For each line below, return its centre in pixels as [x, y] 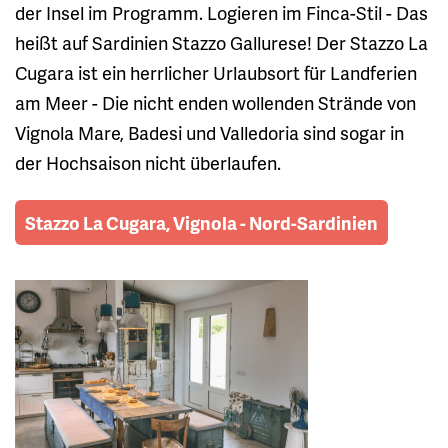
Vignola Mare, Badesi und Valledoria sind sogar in [209, 133]
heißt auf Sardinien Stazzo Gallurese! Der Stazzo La [221, 43]
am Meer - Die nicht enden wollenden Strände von [215, 103]
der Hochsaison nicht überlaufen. [148, 163]
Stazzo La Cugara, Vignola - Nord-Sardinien [201, 223]
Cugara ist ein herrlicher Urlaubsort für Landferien [216, 73]
